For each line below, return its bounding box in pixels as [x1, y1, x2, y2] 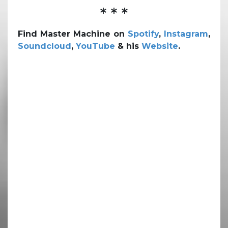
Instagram [164, 28, 208, 39]
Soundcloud [18, 41, 71, 51]
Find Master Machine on [18, 28, 128, 39]
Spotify [128, 28, 159, 39]
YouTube [76, 41, 115, 51]
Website [141, 41, 178, 51]
